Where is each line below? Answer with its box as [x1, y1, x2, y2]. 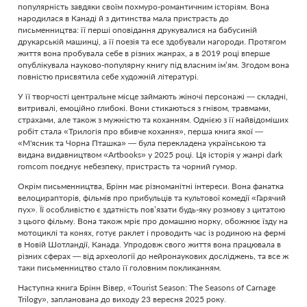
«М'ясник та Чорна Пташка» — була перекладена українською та [18, 138, 266, 148]
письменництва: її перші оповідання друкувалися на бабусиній [18, 25, 257, 35]
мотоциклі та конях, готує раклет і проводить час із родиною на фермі [18, 228, 286, 238]
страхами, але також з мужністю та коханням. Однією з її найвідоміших [18, 114, 288, 125]
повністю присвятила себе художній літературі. [18, 71, 199, 82]
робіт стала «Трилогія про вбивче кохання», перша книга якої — [18, 126, 263, 136]
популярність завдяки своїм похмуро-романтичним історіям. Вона [18, 1, 269, 12]
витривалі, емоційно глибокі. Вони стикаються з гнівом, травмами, [18, 103, 271, 113]
